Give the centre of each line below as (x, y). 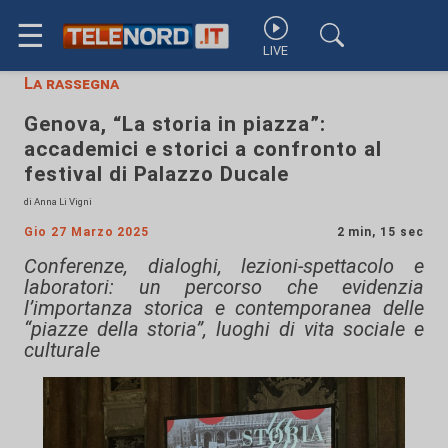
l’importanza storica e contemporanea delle (224, 308)
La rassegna (71, 83)
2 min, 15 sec (380, 232)
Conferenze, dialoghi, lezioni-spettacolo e (224, 266)
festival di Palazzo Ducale (156, 174)
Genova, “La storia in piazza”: (175, 124)
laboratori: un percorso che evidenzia (224, 287)
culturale (62, 350)
